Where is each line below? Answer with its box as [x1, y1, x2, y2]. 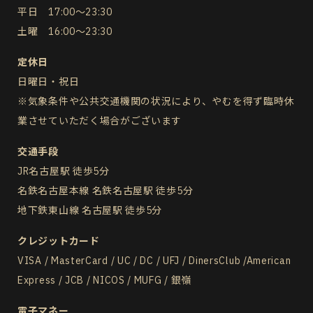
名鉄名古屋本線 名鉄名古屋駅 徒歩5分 [17, 184, 194, 197]
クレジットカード [17, 234, 100, 247]
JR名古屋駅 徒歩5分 [17, 164, 110, 177]
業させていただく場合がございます [17, 114, 182, 127]
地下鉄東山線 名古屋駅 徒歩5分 [17, 203, 163, 217]
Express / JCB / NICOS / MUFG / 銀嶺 [17, 273, 192, 286]
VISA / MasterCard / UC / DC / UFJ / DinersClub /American [17, 254, 291, 267]
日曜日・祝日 [17, 75, 80, 88]
